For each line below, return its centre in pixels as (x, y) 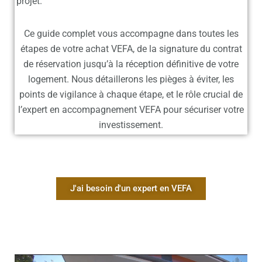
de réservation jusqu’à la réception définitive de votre (131, 64)
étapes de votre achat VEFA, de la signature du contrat (131, 49)
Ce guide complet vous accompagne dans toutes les (131, 34)
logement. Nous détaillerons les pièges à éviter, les (131, 79)
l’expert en (40, 110)
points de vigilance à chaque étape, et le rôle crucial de (131, 94)
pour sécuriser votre (202, 110)
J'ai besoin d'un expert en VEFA (131, 188)
